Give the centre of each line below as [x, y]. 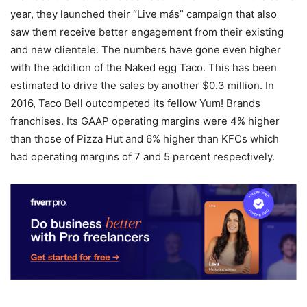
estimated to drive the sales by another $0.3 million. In [142, 85]
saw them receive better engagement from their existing [147, 32]
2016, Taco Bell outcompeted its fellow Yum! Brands [135, 103]
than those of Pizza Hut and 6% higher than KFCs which [145, 138]
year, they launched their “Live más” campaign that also [144, 14]
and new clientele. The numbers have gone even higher [146, 49]
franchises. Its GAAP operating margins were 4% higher [145, 121]
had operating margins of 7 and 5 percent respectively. [143, 156]
